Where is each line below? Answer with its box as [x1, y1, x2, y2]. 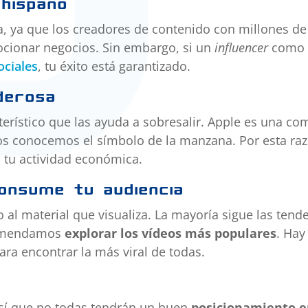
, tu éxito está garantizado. [38, 58, 191, 75]
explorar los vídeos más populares [65, 225, 277, 242]
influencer [214, 39, 269, 56]
